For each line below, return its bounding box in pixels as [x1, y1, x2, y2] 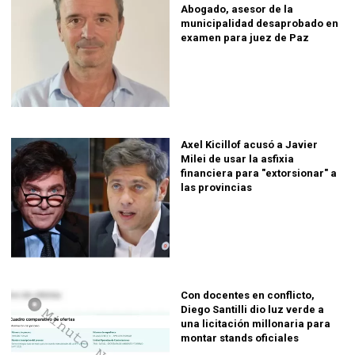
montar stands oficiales [181, 331, 299, 344]
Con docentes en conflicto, [181, 288, 315, 301]
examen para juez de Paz [181, 31, 309, 44]
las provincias [181, 181, 252, 194]
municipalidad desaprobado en [181, 17, 338, 29]
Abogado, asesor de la [181, 2, 293, 15]
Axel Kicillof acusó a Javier [181, 139, 318, 151]
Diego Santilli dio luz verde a [181, 303, 324, 315]
